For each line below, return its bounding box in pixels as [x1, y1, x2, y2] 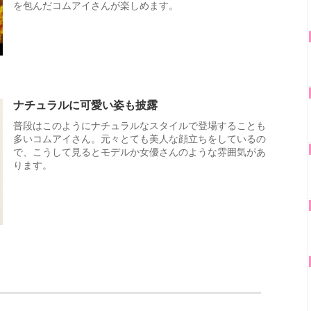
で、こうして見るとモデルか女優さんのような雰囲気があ [13, 146, 266, 158]
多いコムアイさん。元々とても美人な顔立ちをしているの [13, 133, 266, 145]
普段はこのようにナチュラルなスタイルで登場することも [13, 120, 266, 132]
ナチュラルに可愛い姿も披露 [13, 99, 158, 112]
